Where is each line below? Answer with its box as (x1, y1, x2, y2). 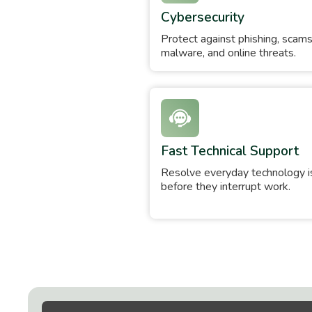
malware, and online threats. (161, 45, 297, 61)
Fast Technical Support (161, 141, 299, 160)
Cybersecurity (161, 8, 245, 26)
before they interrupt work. (161, 178, 291, 194)
